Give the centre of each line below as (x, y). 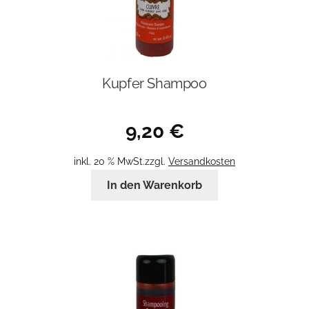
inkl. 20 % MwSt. (109, 161)
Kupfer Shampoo (154, 84)
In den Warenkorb (154, 186)
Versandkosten (202, 161)
